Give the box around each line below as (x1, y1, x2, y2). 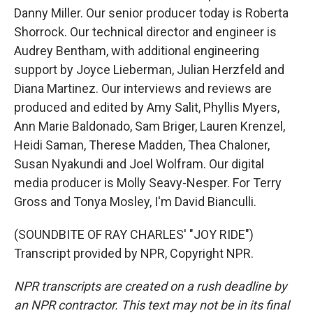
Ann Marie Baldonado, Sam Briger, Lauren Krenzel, (14, 119, 285, 133)
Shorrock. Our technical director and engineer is (14, 24, 277, 39)
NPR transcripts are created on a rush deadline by (14, 279, 287, 293)
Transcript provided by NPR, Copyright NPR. (14, 246, 254, 261)
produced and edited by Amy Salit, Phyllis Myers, (14, 100, 279, 115)
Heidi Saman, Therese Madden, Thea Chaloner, (14, 138, 270, 152)
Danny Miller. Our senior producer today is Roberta (14, 6, 289, 20)
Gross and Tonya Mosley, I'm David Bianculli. (14, 194, 256, 209)
